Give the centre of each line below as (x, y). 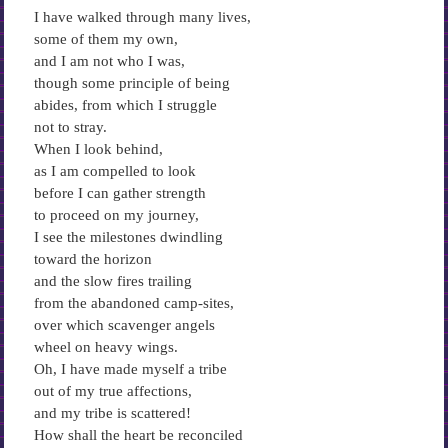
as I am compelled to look (114, 171)
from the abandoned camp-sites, (133, 303)
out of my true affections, (112, 391)
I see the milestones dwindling (128, 237)
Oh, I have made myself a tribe (130, 369)
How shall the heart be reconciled (138, 435)
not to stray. (70, 127)
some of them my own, (105, 39)
